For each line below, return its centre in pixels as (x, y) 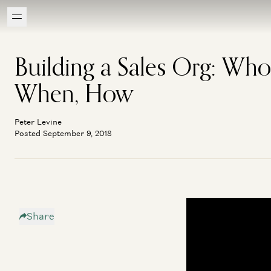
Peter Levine (38, 122)
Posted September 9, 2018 (63, 133)
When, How (74, 93)
